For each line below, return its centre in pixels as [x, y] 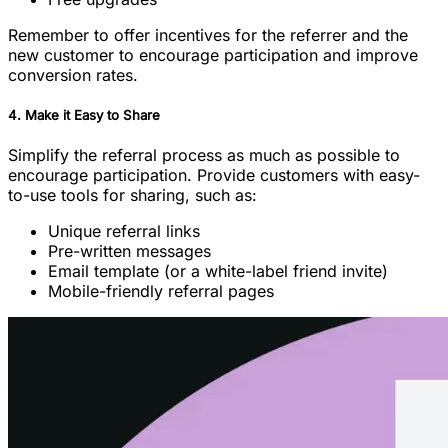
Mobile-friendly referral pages [161, 291]
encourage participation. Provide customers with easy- [214, 175]
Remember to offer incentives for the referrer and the [208, 34]
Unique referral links [124, 231]
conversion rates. [73, 74]
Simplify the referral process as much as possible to [204, 155]
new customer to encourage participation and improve [213, 54]
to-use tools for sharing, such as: [132, 195]
